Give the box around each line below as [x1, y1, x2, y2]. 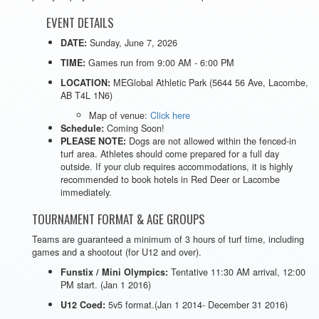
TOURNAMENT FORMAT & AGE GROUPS [32, 210, 205, 228]
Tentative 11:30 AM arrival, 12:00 [168, 265, 305, 278]
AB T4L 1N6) [61, 88, 113, 102]
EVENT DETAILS [32, 14, 114, 31]
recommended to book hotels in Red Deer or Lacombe [61, 172, 280, 186]
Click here [150, 108, 190, 122]
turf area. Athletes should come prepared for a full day [61, 147, 279, 160]
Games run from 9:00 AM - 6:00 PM [85, 56, 234, 69]
